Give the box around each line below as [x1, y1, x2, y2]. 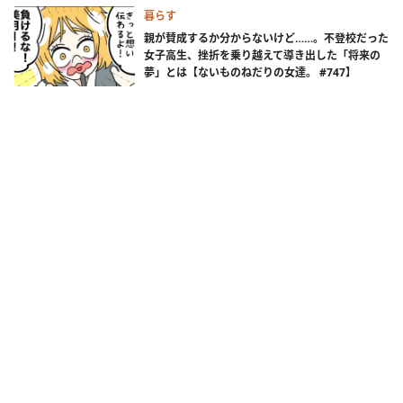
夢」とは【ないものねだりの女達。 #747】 [144, 65, 356, 81]
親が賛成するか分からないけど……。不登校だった [144, 31, 389, 47]
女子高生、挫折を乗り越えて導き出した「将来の [144, 48, 381, 64]
